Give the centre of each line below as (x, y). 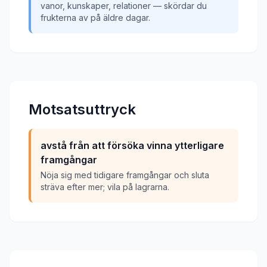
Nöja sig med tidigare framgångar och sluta (125, 175)
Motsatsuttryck (82, 109)
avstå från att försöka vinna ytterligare (132, 145)
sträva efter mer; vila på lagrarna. (105, 187)
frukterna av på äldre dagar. (95, 18)
